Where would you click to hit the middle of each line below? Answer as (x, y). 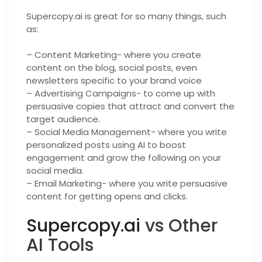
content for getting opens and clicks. (107, 196)
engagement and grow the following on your (124, 158)
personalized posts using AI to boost (106, 145)
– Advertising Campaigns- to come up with (121, 93)
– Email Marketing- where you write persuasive (127, 183)
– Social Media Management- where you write (127, 132)
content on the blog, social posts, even (112, 68)
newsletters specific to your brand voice (114, 80)
